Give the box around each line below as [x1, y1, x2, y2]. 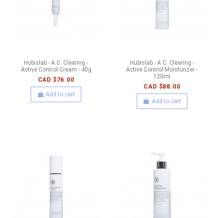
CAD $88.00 [144, 83, 181, 91]
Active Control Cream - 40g [20, 66, 91, 73]
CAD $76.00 [37, 76, 74, 84]
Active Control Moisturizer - [126, 66, 198, 73]
